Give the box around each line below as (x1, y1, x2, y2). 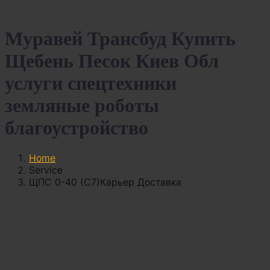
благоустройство (5, 116, 148, 139)
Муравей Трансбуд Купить (5, 27, 236, 49)
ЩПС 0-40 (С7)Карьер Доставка (29, 176, 181, 189)
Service (29, 164, 63, 177)
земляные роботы (5, 94, 159, 116)
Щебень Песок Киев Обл (5, 49, 219, 72)
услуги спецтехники (5, 72, 177, 94)
